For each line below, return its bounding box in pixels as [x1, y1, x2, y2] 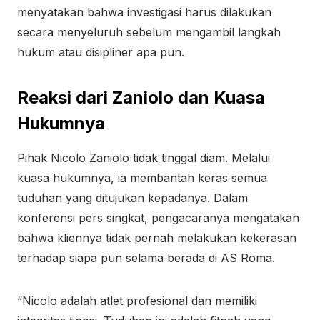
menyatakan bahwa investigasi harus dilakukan [17, 5, 271, 19]
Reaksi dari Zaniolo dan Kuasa [17, 87, 265, 108]
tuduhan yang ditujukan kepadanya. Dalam [17, 191, 248, 205]
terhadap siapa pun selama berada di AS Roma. [17, 251, 275, 265]
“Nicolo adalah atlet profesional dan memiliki [17, 294, 257, 308]
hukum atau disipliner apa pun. [17, 45, 184, 59]
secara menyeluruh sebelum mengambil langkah [17, 25, 281, 39]
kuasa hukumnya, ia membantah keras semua [17, 171, 267, 185]
